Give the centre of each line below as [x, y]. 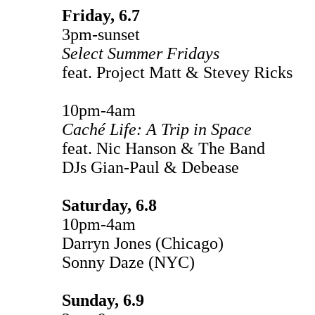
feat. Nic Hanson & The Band [166, 148]
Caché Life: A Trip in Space [157, 129]
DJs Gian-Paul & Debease [150, 167]
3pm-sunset [101, 34]
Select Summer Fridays [141, 53]
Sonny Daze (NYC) [128, 262]
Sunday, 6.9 [103, 300]
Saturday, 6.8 [109, 205]
